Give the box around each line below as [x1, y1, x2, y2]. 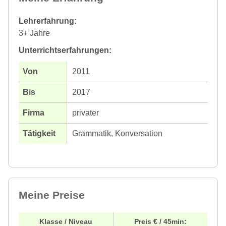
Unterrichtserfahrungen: [19, 45, 111, 54]
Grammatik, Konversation [72, 129, 162, 138]
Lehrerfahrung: [19, 16, 77, 25]
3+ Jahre [19, 28, 50, 37]
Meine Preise [19, 189, 85, 201]
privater [72, 108, 99, 117]
